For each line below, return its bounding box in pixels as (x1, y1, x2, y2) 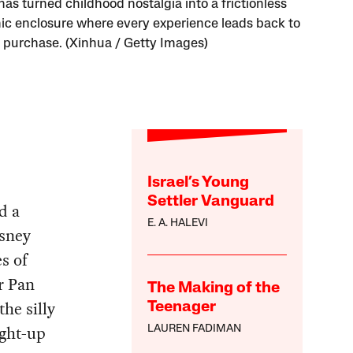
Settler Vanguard (147, 194, 275, 210)
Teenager (147, 299, 217, 316)
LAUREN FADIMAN (147, 323, 242, 336)
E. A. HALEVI (147, 217, 209, 230)
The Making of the (147, 281, 281, 297)
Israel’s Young (147, 175, 250, 191)
